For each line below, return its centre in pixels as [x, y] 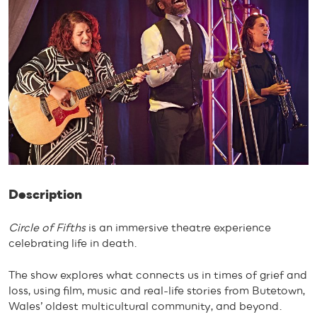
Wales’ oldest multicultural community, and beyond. [145, 306]
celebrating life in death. [73, 244]
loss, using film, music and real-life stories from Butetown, [157, 290]
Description [45, 195]
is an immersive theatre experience [178, 228]
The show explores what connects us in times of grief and [158, 275]
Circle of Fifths [47, 228]
